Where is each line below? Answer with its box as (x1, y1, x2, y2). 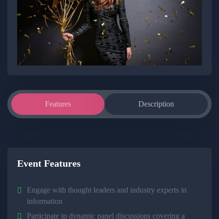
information (27, 197, 63, 205)
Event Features (17, 157, 81, 169)
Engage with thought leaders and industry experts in (27, 185, 187, 194)
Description (138, 99, 174, 108)
